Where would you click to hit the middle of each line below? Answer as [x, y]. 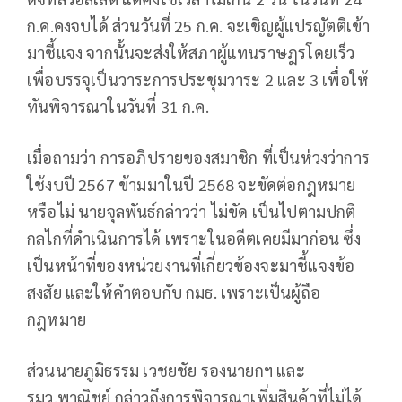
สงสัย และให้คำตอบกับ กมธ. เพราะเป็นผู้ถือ [174, 292]
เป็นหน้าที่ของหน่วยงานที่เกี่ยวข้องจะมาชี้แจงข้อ [191, 265]
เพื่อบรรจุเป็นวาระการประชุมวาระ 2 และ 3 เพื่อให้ [198, 79]
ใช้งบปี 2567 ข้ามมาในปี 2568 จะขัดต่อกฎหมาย [192, 184]
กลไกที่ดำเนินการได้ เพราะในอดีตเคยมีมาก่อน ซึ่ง [194, 238]
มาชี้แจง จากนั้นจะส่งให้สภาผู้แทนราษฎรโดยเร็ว [191, 52]
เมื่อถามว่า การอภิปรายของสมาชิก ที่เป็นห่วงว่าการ [199, 157]
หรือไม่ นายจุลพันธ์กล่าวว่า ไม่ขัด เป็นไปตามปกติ [192, 211]
